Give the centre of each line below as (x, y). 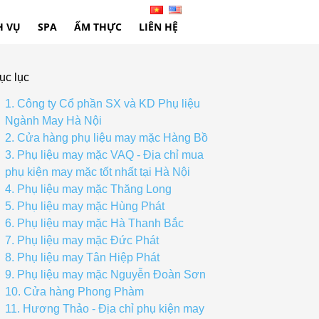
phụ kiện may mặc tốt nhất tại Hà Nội (98, 172)
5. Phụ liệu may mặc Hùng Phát (85, 206)
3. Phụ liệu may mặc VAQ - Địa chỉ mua (104, 155)
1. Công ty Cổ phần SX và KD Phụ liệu (103, 104)
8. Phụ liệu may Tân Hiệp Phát (82, 257)
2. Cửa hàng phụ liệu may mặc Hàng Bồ (106, 138)
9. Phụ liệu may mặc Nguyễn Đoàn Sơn (105, 274)
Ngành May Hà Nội (53, 121)
